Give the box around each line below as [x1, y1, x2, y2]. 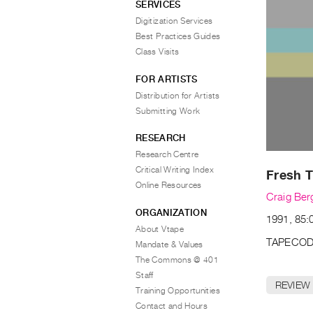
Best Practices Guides [136, 31, 221, 41]
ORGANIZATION [136, 207, 207, 218]
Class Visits [136, 47, 180, 57]
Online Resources [136, 180, 202, 190]
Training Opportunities [136, 285, 220, 296]
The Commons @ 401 [136, 254, 219, 265]
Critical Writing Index [136, 165, 214, 175]
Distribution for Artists [136, 90, 220, 101]
